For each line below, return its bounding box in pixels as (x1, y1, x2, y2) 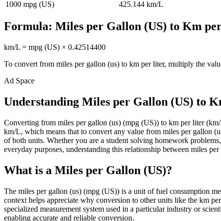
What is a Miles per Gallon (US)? (4, 164, 172, 177)
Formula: (4, 20, 55, 33)
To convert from (4, 60, 56, 69)
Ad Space (4, 76, 35, 85)
